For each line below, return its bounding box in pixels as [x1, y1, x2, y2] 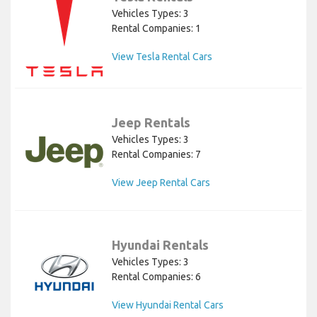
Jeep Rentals [112, 115, 190, 129]
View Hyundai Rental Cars [112, 299, 224, 311]
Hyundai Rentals [112, 237, 209, 252]
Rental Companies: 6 [112, 270, 201, 282]
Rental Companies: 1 [112, 23, 201, 35]
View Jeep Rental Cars [112, 176, 210, 188]
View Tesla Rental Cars [112, 51, 212, 63]
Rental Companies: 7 [112, 148, 201, 160]
